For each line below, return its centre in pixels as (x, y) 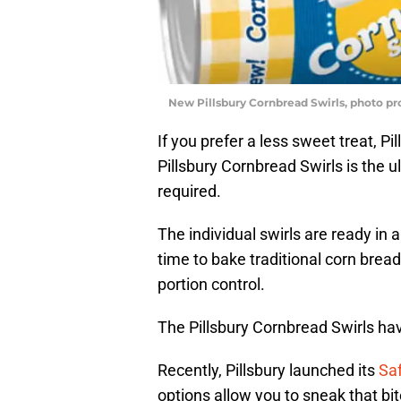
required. (189, 191)
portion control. (211, 284)
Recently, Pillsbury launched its (268, 370)
